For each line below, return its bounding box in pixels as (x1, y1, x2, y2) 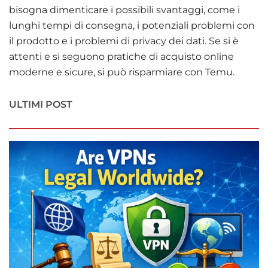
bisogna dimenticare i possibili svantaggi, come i (9, 4, 240, 16)
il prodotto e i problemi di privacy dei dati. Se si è (9, 35, 239, 47)
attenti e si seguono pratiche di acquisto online (9, 50, 234, 62)
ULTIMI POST (9, 98, 72, 110)
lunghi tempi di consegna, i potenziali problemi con (9, 19, 255, 31)
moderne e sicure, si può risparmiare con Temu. (9, 66, 234, 78)
